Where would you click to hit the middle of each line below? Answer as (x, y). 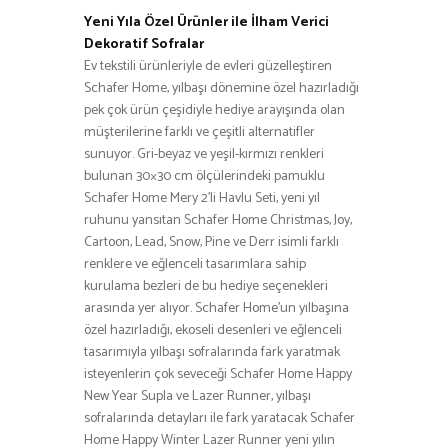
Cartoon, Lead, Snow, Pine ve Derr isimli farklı (211, 242)
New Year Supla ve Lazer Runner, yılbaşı (197, 396)
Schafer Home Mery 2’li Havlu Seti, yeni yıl (202, 198)
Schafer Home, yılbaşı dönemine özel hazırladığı (221, 88)
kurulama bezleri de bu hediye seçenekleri (206, 286)
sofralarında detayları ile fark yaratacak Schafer (219, 418)
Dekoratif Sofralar (144, 44)
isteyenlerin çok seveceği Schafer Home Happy (218, 374)
